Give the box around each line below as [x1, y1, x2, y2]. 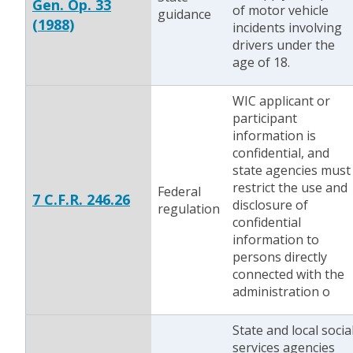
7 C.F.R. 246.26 [32, 190, 130, 209]
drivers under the [232, 36, 335, 54]
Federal [158, 183, 201, 200]
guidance [158, 6, 211, 23]
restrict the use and [232, 179, 347, 196]
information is [232, 127, 316, 144]
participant [232, 110, 297, 127]
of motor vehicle [232, 2, 329, 19]
